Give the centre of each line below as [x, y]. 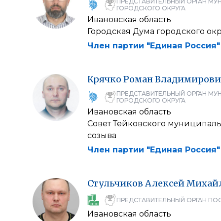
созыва [102, 135]
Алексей [165, 183]
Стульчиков [115, 183]
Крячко [104, 79]
